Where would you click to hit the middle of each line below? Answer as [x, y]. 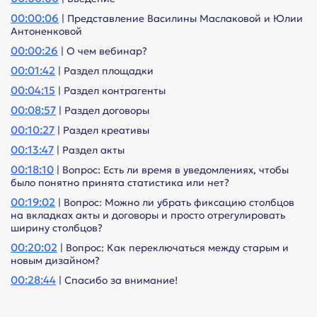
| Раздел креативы [102, 131]
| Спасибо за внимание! [117, 281]
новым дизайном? [55, 261]
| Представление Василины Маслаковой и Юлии [181, 19]
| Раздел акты [89, 150]
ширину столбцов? [57, 228]
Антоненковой [46, 31]
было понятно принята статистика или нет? [120, 183]
